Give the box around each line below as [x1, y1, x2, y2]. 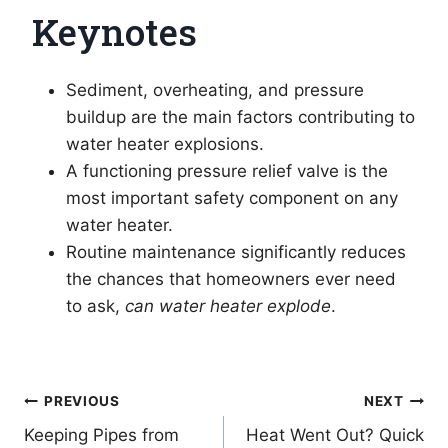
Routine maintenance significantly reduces [66, 242, 406, 263]
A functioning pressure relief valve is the [66, 161, 388, 182]
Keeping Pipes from [24, 425, 179, 446]
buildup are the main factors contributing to [66, 107, 415, 128]
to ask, [66, 296, 125, 317]
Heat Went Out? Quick [246, 425, 424, 446]
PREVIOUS [44, 392, 120, 409]
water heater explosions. [66, 134, 264, 155]
